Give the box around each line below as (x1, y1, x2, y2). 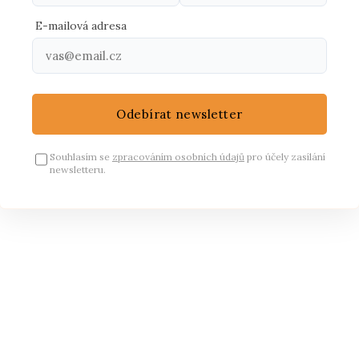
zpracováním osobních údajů (111, 151, 244, 163)
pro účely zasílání (244, 151, 325, 163)
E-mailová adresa (35, 18, 127, 34)
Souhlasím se (49, 151, 112, 163)
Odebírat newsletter (116, 107, 243, 123)
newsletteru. (49, 163, 106, 176)
